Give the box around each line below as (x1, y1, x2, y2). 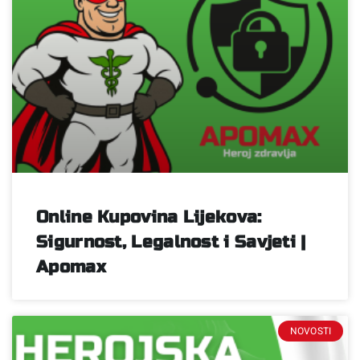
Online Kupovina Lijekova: (36, 207, 262, 227)
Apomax (36, 256, 106, 277)
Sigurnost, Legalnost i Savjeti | (36, 231, 306, 252)
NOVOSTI (289, 323, 332, 338)
